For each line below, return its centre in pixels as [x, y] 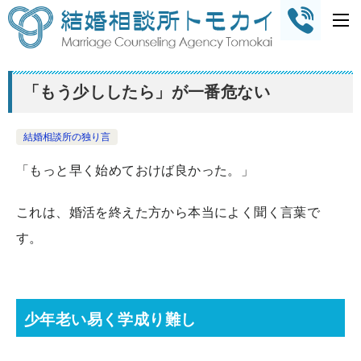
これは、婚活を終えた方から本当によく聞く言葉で [168, 212]
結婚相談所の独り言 [67, 136]
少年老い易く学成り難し [110, 319]
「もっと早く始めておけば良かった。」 [135, 170]
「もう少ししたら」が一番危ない [147, 91]
